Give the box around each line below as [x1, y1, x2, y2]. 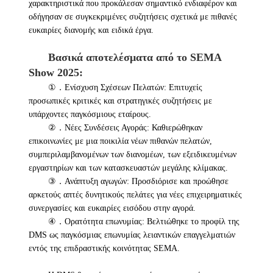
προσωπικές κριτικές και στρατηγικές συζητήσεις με [28, 96, 212, 105]
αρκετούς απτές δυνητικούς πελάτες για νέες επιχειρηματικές [28, 190, 242, 199]
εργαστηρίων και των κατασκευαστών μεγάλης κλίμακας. [28, 163, 228, 172]
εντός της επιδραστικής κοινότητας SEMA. [28, 243, 180, 253]
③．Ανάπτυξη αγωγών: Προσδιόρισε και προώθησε [48, 176, 229, 186]
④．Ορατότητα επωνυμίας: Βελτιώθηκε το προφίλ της [48, 216, 239, 226]
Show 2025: [28, 66, 83, 79]
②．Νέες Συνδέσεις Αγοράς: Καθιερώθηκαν [48, 122, 202, 132]
